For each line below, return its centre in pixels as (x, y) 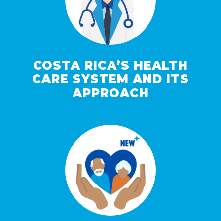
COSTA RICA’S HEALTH (110, 66)
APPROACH (110, 93)
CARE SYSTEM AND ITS (110, 79)
